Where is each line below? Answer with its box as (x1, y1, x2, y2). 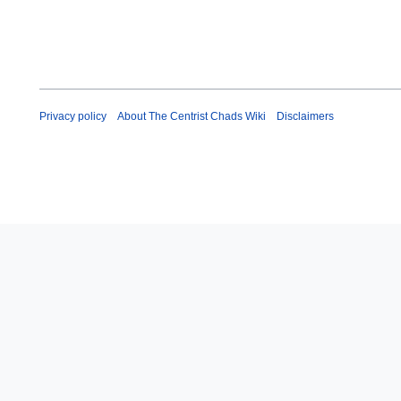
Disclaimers (277, 110, 334, 124)
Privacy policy (39, 110, 107, 124)
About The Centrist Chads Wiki (117, 110, 266, 124)
